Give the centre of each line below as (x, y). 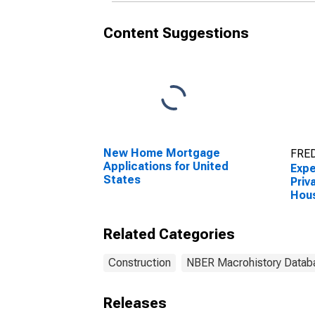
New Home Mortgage (162, 153)
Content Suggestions (176, 33)
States (122, 180)
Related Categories (169, 234)
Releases (135, 303)
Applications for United (166, 166)
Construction (140, 263)
